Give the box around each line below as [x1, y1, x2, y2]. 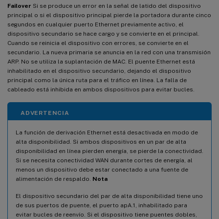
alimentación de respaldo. [16, 175, 92, 182]
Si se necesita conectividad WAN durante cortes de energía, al [16, 156, 193, 164]
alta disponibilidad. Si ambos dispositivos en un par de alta [16, 138, 186, 145]
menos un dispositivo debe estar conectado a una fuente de [16, 166, 188, 173]
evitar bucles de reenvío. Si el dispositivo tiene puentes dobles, [16, 211, 197, 218]
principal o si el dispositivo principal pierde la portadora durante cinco [7, 11, 211, 19]
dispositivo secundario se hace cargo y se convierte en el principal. [7, 30, 199, 37]
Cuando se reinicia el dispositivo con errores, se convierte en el [7, 39, 189, 46]
